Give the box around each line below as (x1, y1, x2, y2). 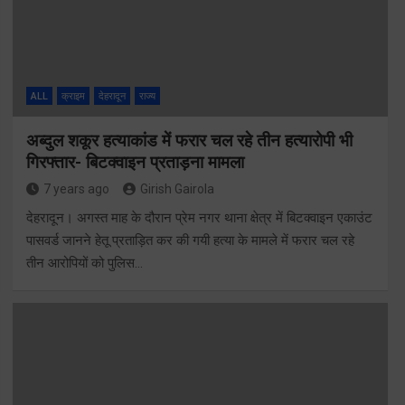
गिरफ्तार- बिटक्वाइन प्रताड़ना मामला (25, 152, 244, 174)
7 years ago (42, 182, 109, 197)
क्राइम (61, 90, 85, 103)
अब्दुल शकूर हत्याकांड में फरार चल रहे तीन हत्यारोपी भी (25, 130, 353, 152)
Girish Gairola (139, 182, 214, 197)
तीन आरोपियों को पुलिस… (25, 255, 143, 272)
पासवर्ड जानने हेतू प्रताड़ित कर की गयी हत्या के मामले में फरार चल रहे (25, 232, 354, 250)
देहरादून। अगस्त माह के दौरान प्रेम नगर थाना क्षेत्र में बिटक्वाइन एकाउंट (25, 210, 372, 227)
